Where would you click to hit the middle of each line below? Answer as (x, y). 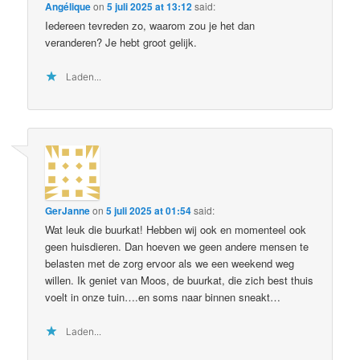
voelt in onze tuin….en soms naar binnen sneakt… (163, 297)
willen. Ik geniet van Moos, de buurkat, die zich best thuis (180, 280)
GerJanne (68, 210)
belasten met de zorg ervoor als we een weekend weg (170, 263)
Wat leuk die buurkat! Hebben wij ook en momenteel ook (176, 229)
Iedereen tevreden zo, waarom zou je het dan (150, 26)
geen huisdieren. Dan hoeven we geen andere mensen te (177, 246)
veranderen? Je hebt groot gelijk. (121, 43)
